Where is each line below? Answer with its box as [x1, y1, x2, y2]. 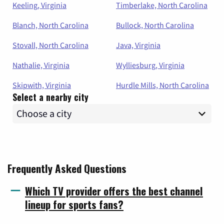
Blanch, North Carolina [12, 19, 88, 30]
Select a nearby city [12, 90, 88, 103]
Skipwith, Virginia [12, 79, 71, 90]
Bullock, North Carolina [116, 19, 194, 30]
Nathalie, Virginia [12, 59, 69, 70]
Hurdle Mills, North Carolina [116, 79, 209, 90]
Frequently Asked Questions [7, 160, 126, 176]
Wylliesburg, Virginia [116, 59, 184, 70]
